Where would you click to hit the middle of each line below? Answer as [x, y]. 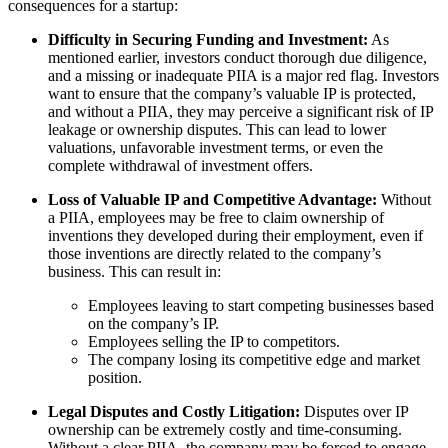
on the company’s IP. [153, 323]
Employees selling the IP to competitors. [214, 341]
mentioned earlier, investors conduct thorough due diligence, [237, 57]
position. [115, 377]
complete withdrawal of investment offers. [180, 165]
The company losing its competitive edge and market [254, 359]
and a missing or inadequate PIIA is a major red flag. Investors [243, 75]
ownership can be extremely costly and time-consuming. [225, 429]
